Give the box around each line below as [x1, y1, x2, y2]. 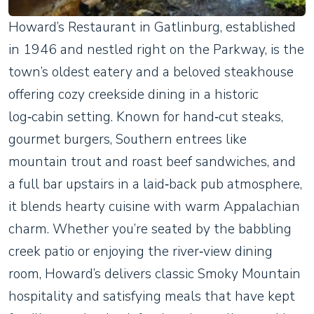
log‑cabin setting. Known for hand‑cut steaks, [8, 108, 283, 127]
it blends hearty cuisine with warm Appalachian [8, 198, 300, 217]
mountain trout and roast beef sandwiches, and [8, 153, 296, 172]
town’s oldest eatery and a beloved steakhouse [8, 63, 294, 82]
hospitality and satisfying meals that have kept [8, 287, 295, 306]
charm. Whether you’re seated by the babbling [8, 220, 292, 239]
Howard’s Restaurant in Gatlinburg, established [8, 18, 296, 37]
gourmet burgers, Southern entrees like [8, 130, 247, 149]
